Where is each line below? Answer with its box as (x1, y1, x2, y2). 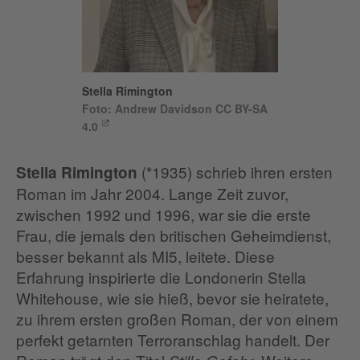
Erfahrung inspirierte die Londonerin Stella (16, 266, 306, 288)
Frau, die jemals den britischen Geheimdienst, (16, 224, 331, 247)
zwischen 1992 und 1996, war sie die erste (16, 203, 311, 226)
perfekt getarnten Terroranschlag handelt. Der (16, 329, 329, 351)
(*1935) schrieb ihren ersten (137, 161, 333, 183)
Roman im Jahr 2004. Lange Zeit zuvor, (16, 182, 288, 205)
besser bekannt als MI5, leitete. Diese (16, 245, 275, 268)
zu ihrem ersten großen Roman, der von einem (16, 308, 338, 330)
